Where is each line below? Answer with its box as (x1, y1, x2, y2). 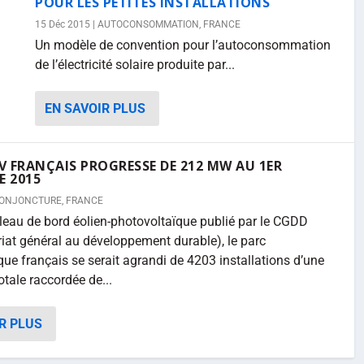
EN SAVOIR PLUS (45, 101, 145, 116)
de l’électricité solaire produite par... (35, 57, 235, 72)
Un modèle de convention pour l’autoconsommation (35, 37, 331, 53)
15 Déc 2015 (35, 19, 90, 30)
